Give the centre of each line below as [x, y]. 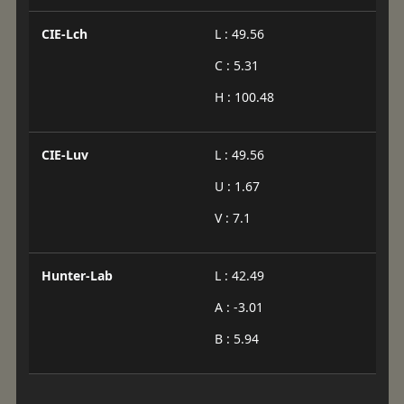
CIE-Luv [64, 155]
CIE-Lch [64, 34]
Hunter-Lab [77, 276]
